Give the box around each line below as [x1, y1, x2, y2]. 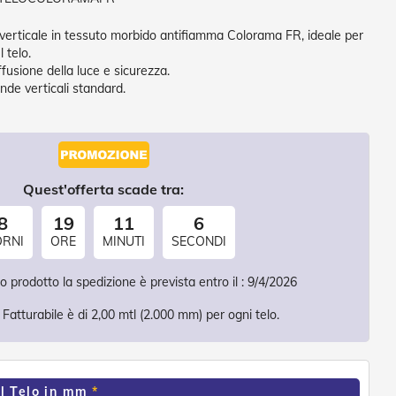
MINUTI [103, 233, 145, 249]
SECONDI [171, 233, 226, 249]
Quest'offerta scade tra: [23, 180, 184, 198]
